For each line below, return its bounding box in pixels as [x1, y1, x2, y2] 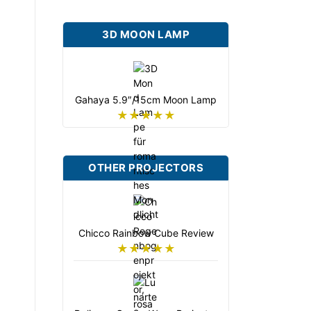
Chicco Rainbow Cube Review [78, 226, 214, 239]
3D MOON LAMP [102, 27, 190, 41]
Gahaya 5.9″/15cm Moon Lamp [75, 93, 217, 106]
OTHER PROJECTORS [88, 160, 203, 174]
